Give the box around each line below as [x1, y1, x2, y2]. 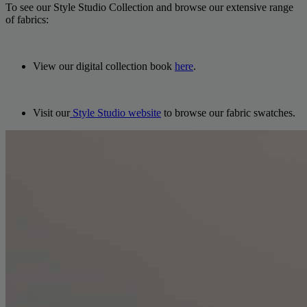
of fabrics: [5, 14, 49, 25]
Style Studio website [70, 107, 161, 119]
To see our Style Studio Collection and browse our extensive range [5, 1, 293, 13]
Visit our [33, 107, 70, 119]
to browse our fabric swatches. [161, 107, 295, 119]
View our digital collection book [33, 60, 175, 72]
